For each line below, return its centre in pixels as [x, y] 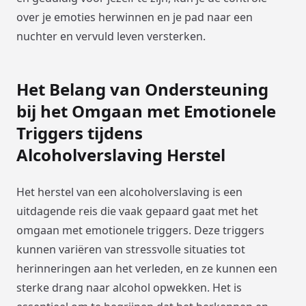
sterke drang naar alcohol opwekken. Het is [129, 287]
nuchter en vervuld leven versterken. [111, 36]
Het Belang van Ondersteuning [142, 89]
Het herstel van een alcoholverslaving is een [129, 192]
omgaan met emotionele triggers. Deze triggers [140, 230]
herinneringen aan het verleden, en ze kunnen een [147, 268]
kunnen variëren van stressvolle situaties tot [131, 249]
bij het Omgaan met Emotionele [146, 111]
